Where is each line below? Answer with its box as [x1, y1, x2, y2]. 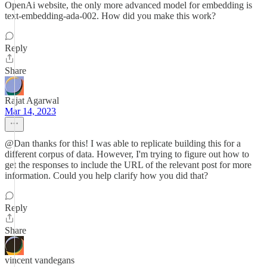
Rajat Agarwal [5, 95, 59, 105]
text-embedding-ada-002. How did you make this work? [5, 11, 216, 21]
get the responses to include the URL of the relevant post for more [5, 160, 252, 170]
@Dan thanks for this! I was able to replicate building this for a [5, 138, 241, 148]
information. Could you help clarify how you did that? [5, 170, 208, 181]
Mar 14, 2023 [5, 106, 56, 116]
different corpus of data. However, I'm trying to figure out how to [5, 149, 249, 159]
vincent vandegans [5, 255, 74, 265]
